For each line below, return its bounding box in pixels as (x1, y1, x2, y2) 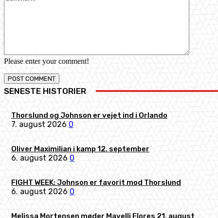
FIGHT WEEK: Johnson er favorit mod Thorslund (11, 178, 181, 187)
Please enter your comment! (4, 57, 89, 65)
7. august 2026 (11, 120, 67, 129)
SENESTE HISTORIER (4, 86, 86, 96)
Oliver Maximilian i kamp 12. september (11, 145, 149, 153)
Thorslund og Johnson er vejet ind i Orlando (11, 111, 167, 120)
